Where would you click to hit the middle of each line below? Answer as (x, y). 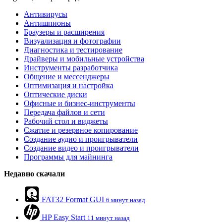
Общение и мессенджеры (67, 77)
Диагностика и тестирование (73, 50)
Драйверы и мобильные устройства (84, 59)
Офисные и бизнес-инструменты (80, 104)
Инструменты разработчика (71, 68)
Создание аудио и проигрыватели (81, 139)
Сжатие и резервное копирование (81, 130)
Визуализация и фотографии (72, 41)
